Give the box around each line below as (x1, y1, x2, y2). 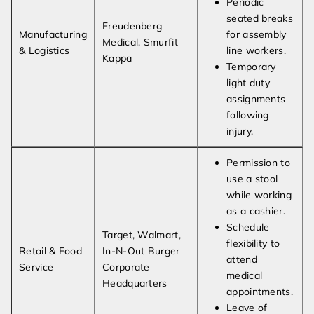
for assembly (226, 28, 287, 41)
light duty (226, 76, 270, 90)
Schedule (226, 221, 270, 234)
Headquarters (102, 277, 168, 290)
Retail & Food (19, 245, 82, 258)
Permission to (226, 156, 290, 170)
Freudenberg (102, 20, 163, 33)
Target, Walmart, (102, 228, 181, 242)
